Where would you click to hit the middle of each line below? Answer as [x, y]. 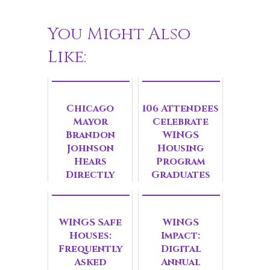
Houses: [90, 235]
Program [181, 161]
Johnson [90, 148]
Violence [90, 241]
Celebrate [181, 121]
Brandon [90, 135]
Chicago [90, 108]
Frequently [90, 249]
